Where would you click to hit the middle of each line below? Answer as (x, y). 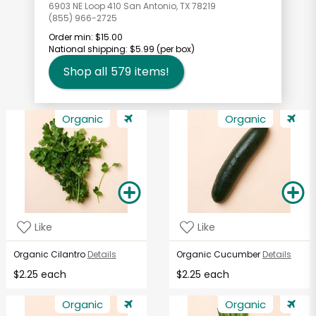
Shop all (85, 72)
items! (152, 72)
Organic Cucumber (219, 255)
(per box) (175, 49)
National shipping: (89, 49)
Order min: (71, 37)
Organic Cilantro (49, 255)
